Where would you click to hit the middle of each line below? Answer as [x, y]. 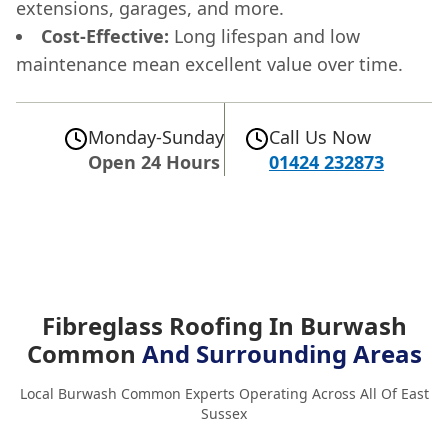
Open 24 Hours [154, 161]
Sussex [224, 413]
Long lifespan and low [264, 35]
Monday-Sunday [156, 136]
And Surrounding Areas [281, 353]
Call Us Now [320, 136]
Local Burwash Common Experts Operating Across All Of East [224, 393]
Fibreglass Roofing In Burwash [224, 325]
